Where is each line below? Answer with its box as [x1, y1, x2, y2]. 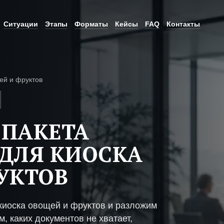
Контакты [166, 19, 200, 28]
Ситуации [3, 19, 38, 28]
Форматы [74, 19, 108, 28]
